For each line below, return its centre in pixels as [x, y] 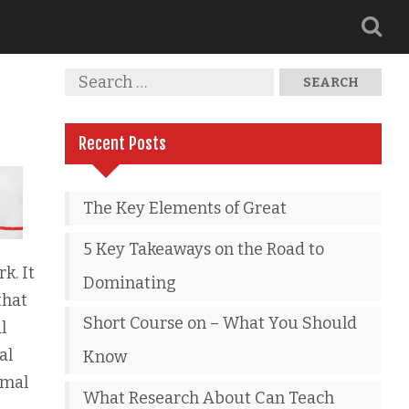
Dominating [130, 283]
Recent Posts [123, 143]
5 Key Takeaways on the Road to [204, 249]
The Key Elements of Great [185, 208]
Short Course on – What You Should [220, 323]
